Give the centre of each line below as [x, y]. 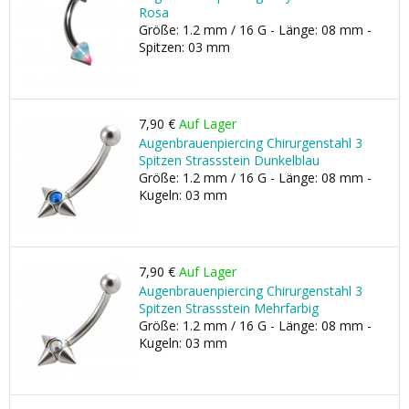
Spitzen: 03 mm [184, 47]
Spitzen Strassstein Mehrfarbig [229, 308]
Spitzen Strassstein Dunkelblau [229, 160]
